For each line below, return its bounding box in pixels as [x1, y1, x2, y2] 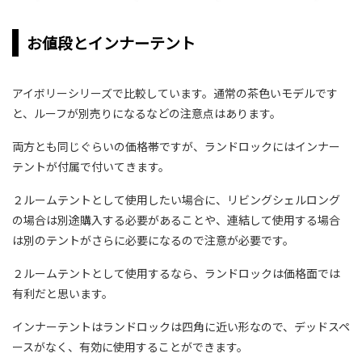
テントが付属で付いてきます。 [12, 158, 170, 175]
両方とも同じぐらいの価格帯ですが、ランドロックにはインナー [12, 138, 340, 155]
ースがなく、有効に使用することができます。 [12, 339, 248, 356]
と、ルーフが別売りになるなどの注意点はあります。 [12, 105, 281, 122]
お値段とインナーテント [27, 32, 196, 54]
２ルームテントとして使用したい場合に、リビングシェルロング [12, 192, 340, 208]
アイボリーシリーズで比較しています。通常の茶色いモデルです [12, 85, 338, 102]
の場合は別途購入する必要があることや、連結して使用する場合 [12, 212, 340, 229]
